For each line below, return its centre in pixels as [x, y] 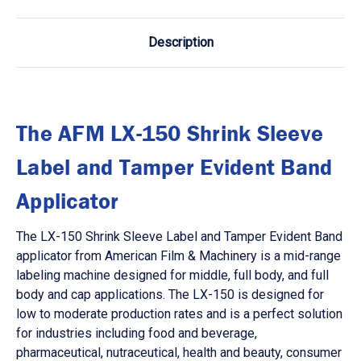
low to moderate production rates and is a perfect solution [179, 314]
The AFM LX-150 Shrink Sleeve [170, 133]
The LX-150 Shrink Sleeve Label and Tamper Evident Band [179, 237]
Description [180, 43]
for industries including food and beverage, [137, 334]
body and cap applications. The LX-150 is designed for [170, 295]
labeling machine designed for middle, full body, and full [172, 276]
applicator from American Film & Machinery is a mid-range [178, 256]
